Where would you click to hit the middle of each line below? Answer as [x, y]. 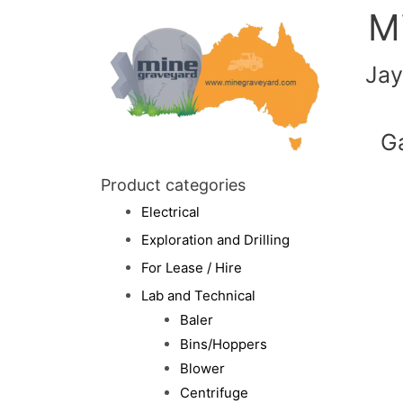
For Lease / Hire [192, 268]
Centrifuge [214, 393]
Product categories [173, 185]
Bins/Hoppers [223, 344]
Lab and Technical [198, 296]
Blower [202, 368]
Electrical [170, 212]
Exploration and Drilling [215, 240]
